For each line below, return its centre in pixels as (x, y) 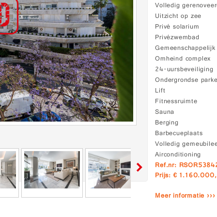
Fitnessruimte (176, 102)
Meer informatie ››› (185, 196)
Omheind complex (183, 59)
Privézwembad (177, 38)
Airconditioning (178, 155)
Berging (167, 123)
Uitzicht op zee (178, 17)
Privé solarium (177, 27)
